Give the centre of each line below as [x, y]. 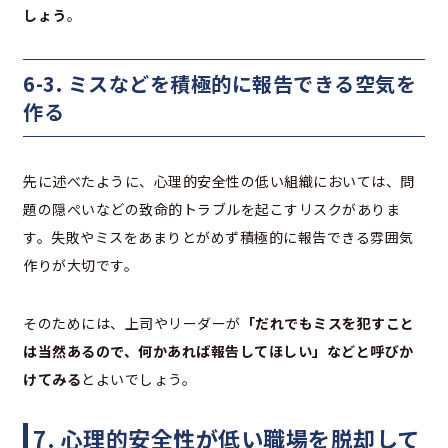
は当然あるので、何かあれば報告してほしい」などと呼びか [218, 350]
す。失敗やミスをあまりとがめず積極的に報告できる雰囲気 [218, 236]
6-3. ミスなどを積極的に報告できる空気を [219, 83]
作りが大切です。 [80, 264]
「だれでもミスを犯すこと [327, 322]
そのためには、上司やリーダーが [132, 322]
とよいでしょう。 [138, 378]
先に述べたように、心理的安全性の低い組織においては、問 [219, 180]
